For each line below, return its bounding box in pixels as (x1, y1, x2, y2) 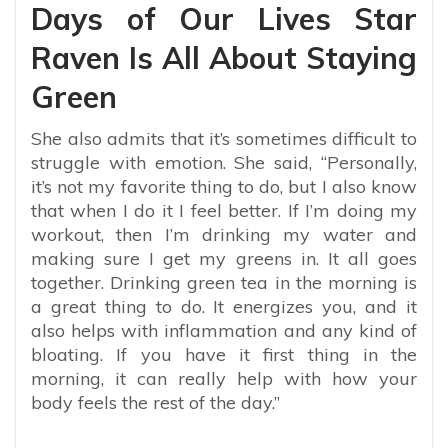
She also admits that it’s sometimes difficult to (31, 126, 417, 150)
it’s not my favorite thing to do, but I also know (31, 174, 417, 198)
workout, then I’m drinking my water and (31, 222, 417, 246)
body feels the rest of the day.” (31, 390, 280, 414)
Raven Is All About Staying (31, 38, 417, 77)
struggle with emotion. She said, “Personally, (31, 150, 417, 174)
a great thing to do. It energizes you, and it (31, 294, 417, 318)
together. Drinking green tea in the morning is (31, 270, 417, 294)
